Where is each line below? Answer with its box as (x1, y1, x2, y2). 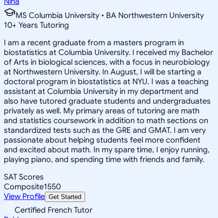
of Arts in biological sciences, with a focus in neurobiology (4, 57, 210, 67)
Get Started (49, 193, 81, 200)
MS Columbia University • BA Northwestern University (16, 10, 204, 20)
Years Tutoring (17, 20, 69, 30)
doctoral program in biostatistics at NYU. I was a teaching (4, 76, 209, 87)
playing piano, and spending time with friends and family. (4, 154, 204, 164)
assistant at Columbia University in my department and (4, 86, 199, 96)
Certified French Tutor (15, 205, 92, 215)
